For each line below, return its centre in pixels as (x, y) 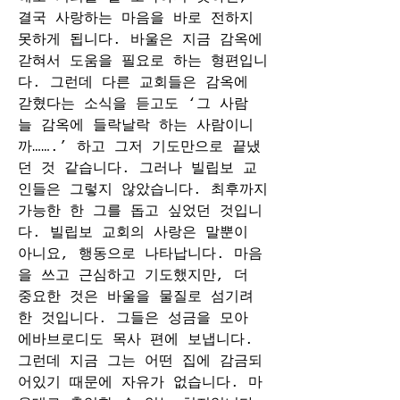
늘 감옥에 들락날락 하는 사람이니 (136, 126)
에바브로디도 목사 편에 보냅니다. (136, 340)
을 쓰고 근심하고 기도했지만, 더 (133, 276)
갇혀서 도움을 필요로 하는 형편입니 (143, 62)
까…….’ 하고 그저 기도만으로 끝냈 (139, 147)
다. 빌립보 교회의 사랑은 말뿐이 (133, 233)
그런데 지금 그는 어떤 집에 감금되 (140, 362)
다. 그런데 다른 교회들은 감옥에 (133, 83)
